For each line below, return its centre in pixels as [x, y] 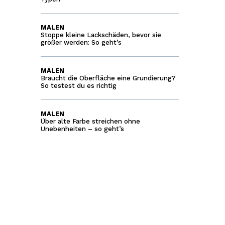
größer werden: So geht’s [81, 42]
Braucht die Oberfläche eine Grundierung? [108, 78]
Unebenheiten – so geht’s [82, 129]
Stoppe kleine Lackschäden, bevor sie [101, 35]
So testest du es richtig [78, 86]
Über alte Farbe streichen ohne [90, 121]
